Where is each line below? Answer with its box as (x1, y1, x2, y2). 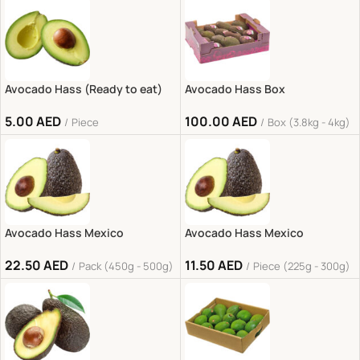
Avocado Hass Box (184, 81, 285, 97)
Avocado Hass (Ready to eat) (5, 81, 162, 97)
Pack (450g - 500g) (79, 258, 174, 273)
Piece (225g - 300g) (252, 258, 350, 273)
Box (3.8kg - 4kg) (267, 115, 350, 130)
